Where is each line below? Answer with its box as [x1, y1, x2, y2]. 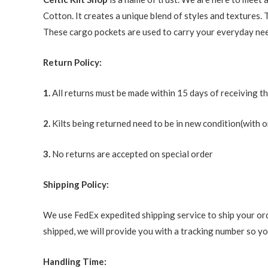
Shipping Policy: [43, 178, 109, 190]
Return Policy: [43, 56, 102, 68]
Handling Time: [43, 255, 106, 267]
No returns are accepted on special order [52, 148, 213, 159]
